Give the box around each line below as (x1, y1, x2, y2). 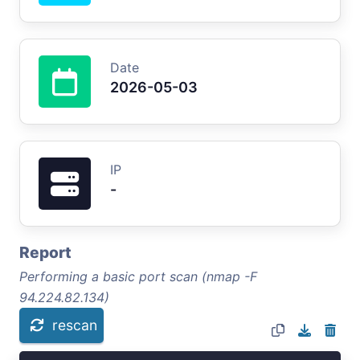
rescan (52, 316, 97, 333)
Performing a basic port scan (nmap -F (19, 268, 257, 284)
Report (19, 242, 72, 262)
